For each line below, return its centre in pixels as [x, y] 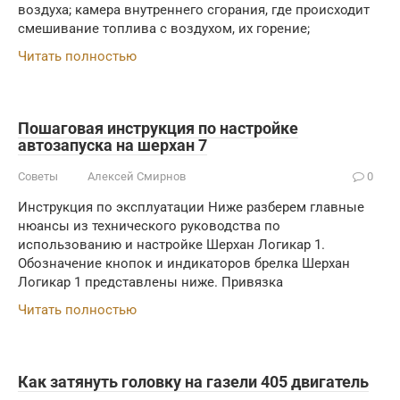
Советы [38, 176]
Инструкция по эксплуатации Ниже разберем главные [191, 207]
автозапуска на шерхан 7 [112, 145]
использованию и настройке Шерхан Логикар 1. [171, 245]
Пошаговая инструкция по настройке [158, 128]
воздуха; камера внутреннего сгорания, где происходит [194, 10]
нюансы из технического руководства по [149, 226]
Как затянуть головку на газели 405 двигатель [193, 382]
